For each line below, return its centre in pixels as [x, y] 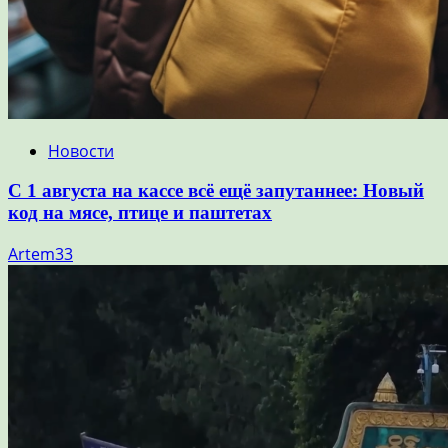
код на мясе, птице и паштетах [140, 213]
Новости [81, 150]
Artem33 [40, 254]
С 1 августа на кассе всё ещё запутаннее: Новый [216, 191]
